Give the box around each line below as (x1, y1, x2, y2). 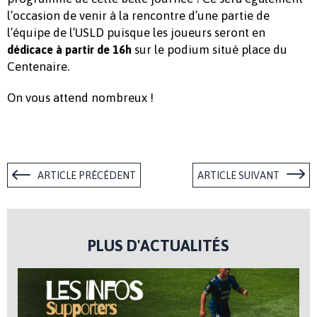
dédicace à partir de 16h (7, 42, 134, 56)
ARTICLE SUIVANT (197, 169, 279, 181)
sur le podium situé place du (134, 42, 287, 57)
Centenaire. (7, 59, 69, 74)
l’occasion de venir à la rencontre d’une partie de (7, 8, 270, 23)
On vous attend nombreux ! (7, 90, 154, 105)
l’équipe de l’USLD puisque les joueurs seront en (7, 25, 265, 40)
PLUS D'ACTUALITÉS (88, 236, 229, 255)
